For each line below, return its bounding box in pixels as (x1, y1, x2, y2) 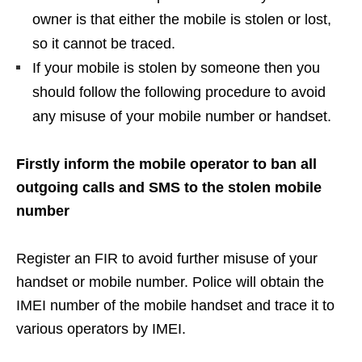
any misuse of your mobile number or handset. (32, 107, 331, 124)
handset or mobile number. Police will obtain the (16, 273, 324, 290)
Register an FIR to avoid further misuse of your (16, 250, 318, 267)
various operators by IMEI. (16, 320, 186, 337)
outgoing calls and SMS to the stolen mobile (16, 179, 322, 196)
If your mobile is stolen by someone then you (32, 59, 320, 76)
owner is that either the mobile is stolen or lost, (32, 11, 331, 27)
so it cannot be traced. (32, 35, 175, 52)
